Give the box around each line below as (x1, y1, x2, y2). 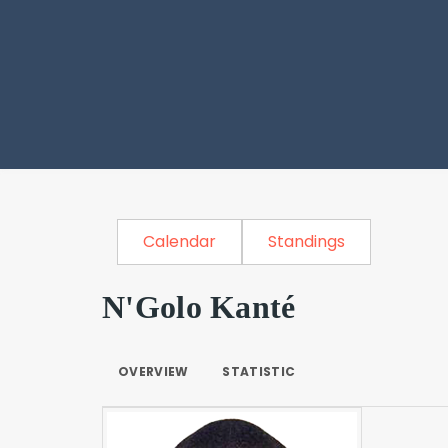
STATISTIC (222, 363, 296, 380)
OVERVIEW (118, 363, 189, 380)
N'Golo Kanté (102, 289, 296, 325)
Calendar (143, 230, 216, 253)
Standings (268, 230, 345, 253)
